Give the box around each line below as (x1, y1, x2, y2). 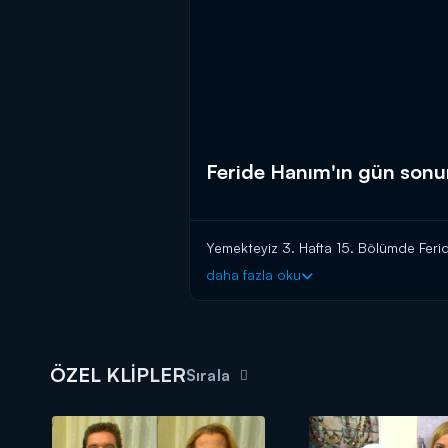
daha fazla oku (206, 266, 301, 284)
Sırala (186, 365, 230, 386)
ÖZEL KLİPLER (50, 362, 186, 388)
